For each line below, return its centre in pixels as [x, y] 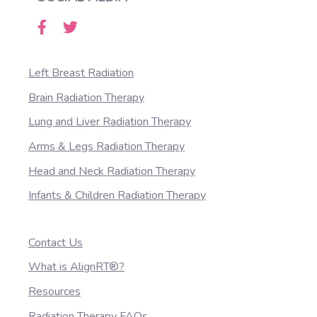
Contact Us [56, 242]
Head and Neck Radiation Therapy [112, 171]
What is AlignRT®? [76, 267]
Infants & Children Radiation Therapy [117, 196]
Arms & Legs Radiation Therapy [106, 146]
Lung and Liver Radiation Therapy [110, 122]
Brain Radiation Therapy [86, 97]
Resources [54, 291]
